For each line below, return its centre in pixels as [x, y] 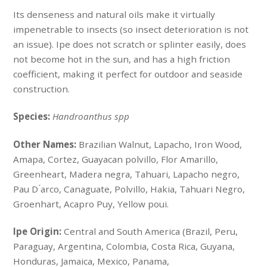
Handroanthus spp [91, 117]
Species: [33, 117]
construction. [42, 89]
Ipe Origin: [39, 231]
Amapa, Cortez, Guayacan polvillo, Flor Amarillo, [116, 159]
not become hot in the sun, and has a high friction [122, 59]
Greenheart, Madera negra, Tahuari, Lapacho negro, [127, 174]
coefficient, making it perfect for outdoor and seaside [128, 74]
